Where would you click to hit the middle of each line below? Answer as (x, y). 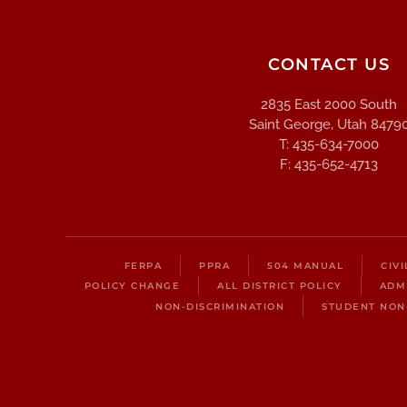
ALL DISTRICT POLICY (280, 286)
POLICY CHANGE (132, 286)
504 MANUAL (305, 265)
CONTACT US (329, 65)
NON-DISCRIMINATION (220, 306)
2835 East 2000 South (329, 105)
